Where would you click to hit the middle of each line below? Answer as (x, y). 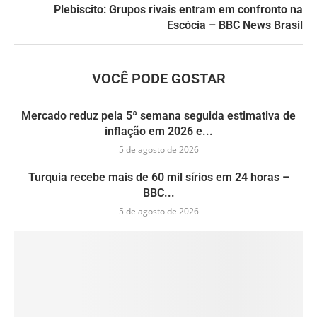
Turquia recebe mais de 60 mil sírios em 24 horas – (158, 177)
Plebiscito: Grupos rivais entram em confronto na (178, 9)
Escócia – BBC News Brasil (235, 25)
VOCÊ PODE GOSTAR (158, 78)
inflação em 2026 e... (158, 131)
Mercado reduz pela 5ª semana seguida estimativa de (158, 115)
